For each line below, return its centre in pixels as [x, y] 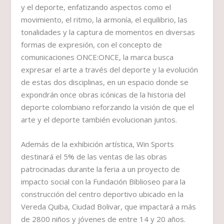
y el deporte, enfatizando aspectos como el [96, 7]
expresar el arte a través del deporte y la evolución [110, 70]
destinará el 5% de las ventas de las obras [94, 157]
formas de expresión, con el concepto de [92, 45]
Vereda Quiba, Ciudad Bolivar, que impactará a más [109, 207]
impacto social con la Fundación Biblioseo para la [103, 182]
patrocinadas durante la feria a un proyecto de [101, 169]
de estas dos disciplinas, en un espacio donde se [105, 82]
